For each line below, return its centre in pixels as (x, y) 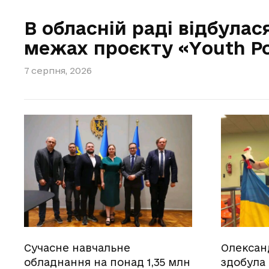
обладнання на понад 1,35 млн (107, 262)
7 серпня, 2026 (58, 70)
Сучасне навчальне (77, 247)
